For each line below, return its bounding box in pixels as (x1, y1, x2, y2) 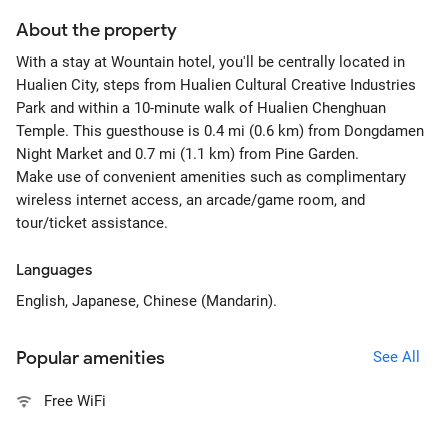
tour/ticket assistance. (16, 214, 168, 232)
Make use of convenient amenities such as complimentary (16, 168, 406, 186)
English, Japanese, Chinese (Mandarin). (16, 292, 277, 310)
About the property (16, 19, 177, 41)
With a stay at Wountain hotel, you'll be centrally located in (16, 53, 405, 71)
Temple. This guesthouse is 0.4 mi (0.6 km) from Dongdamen (16, 122, 424, 140)
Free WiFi (44, 392, 106, 410)
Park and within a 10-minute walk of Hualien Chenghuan (16, 99, 386, 117)
